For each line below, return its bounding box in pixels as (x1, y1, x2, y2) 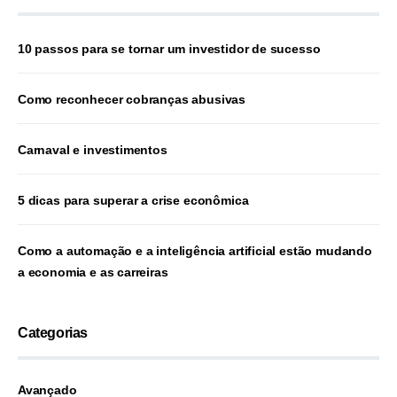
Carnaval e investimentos (18, 143, 167, 157)
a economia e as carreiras (18, 265, 168, 279)
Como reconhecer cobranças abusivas (18, 92, 246, 106)
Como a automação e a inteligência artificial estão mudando (18, 244, 372, 258)
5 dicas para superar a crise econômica (18, 193, 249, 207)
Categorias (18, 325, 88, 340)
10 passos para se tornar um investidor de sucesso (18, 42, 321, 56)
